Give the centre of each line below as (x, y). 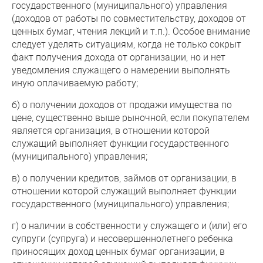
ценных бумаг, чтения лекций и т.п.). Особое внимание (131, 31)
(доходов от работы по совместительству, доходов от (129, 18)
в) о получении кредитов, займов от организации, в (124, 178)
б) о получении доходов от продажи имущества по (122, 104)
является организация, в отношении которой (111, 130)
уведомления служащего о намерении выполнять (121, 70)
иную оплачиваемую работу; (75, 82)
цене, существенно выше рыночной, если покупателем (131, 117)
